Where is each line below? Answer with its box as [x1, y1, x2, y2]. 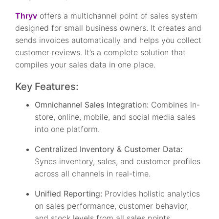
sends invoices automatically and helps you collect [15, 35, 202, 45]
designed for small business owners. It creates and [15, 23, 202, 33]
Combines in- [151, 100, 200, 110]
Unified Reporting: [35, 189, 105, 199]
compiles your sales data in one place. [15, 60, 158, 70]
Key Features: [15, 81, 79, 93]
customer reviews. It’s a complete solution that [15, 47, 186, 58]
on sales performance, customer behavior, [35, 201, 189, 211]
